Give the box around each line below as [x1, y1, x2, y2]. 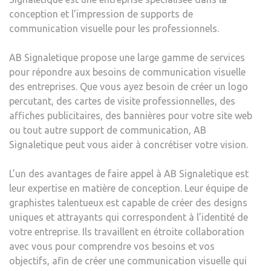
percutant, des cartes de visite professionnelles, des [9, 95, 235, 106]
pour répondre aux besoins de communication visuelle [9, 66, 246, 77]
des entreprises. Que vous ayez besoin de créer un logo [9, 80, 248, 92]
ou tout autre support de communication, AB [9, 124, 206, 135]
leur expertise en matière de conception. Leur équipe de [9, 182, 248, 194]
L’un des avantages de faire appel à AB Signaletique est [9, 168, 249, 179]
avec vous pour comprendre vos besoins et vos [9, 240, 215, 252]
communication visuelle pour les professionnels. [9, 22, 219, 34]
